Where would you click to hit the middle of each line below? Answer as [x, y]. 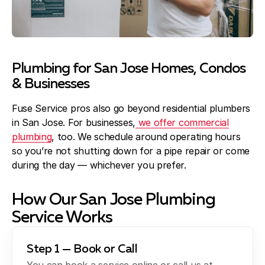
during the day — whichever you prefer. [99, 165]
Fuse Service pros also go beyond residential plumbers [131, 109]
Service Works [62, 218]
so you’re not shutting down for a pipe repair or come [131, 151]
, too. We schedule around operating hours [146, 137]
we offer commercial [182, 123]
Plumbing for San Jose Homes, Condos [129, 69]
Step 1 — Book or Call [82, 249]
